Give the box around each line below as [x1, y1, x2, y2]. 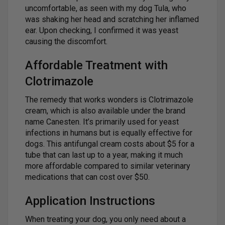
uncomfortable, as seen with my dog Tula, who [25, 3, 186, 13]
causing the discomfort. [25, 36, 107, 46]
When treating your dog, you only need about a [25, 214, 186, 224]
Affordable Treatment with [25, 58, 168, 72]
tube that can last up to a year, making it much [25, 150, 183, 160]
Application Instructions [25, 193, 155, 208]
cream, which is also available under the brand [25, 105, 185, 116]
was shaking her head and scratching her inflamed [25, 14, 199, 24]
